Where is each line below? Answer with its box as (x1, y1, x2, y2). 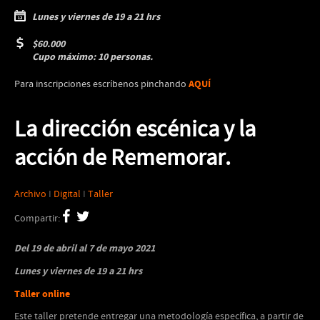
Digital (54, 188, 81, 201)
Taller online (14, 287, 70, 301)
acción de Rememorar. (14, 144, 231, 174)
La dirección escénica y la (14, 115, 256, 145)
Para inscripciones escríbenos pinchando (14, 78, 189, 91)
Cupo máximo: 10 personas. (32, 50, 153, 64)
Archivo (14, 188, 46, 201)
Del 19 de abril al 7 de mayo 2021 (14, 241, 155, 255)
